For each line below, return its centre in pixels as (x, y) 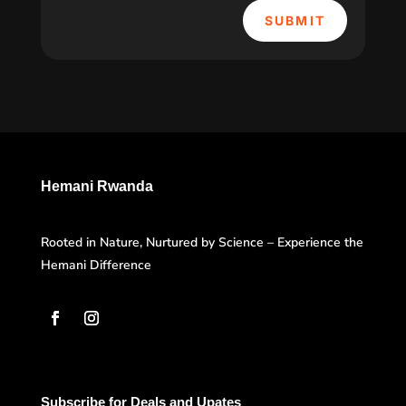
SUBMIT (295, 21)
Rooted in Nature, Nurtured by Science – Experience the (202, 243)
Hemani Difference (96, 266)
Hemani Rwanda (97, 187)
